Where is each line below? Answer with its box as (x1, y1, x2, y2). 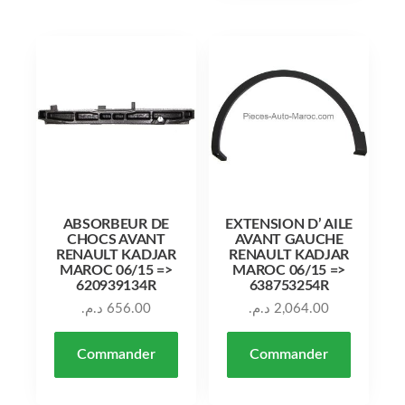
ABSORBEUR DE (62, 217, 169, 232)
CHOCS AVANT (67, 232, 165, 248)
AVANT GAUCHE (234, 232, 344, 248)
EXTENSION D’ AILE (225, 217, 353, 232)
